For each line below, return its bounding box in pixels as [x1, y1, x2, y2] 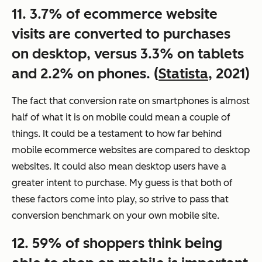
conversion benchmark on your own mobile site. [12, 210, 219, 222]
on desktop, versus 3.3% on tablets [12, 45, 244, 63]
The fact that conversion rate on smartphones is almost [12, 95, 250, 107]
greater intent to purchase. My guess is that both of [12, 177, 233, 189]
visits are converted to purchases [12, 25, 230, 43]
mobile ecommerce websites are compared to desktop [12, 144, 250, 156]
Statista [158, 65, 208, 82]
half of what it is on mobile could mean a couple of [12, 112, 230, 123]
